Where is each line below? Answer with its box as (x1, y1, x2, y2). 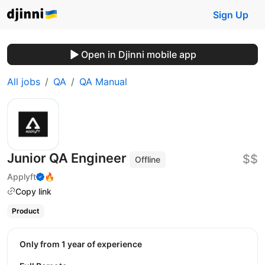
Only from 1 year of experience (26, 238, 142, 249)
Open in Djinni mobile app (80, 49, 196, 60)
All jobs (7, 76, 40, 88)
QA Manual (79, 76, 127, 88)
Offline (135, 154, 161, 164)
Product (11, 206, 40, 216)
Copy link (15, 186, 51, 196)
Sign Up (213, 9, 248, 21)
